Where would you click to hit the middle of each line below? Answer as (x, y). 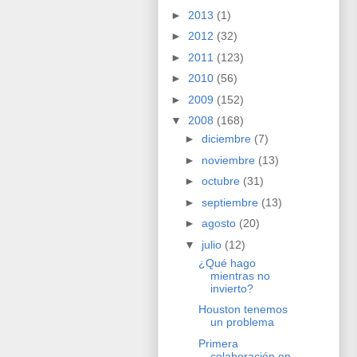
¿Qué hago (227, 263)
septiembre (231, 202)
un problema (242, 322)
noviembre (229, 160)
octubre (222, 181)
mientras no (240, 275)
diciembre (228, 139)
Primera (218, 343)
